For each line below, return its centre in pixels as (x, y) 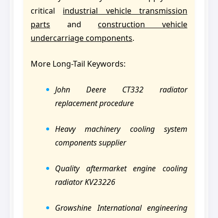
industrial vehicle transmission (125, 11)
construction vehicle (143, 25)
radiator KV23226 (85, 182)
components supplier (91, 143)
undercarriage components (82, 38)
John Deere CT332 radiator (121, 90)
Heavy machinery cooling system (121, 129)
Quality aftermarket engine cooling (121, 169)
